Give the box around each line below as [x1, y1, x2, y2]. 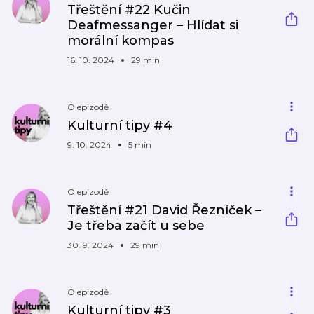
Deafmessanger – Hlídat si [67, 18, 238, 33]
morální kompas [67, 33, 174, 48]
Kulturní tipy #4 [67, 118, 172, 133]
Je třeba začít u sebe [67, 218, 205, 233]
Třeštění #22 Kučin [67, 2, 191, 18]
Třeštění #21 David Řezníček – [67, 203, 261, 218]
